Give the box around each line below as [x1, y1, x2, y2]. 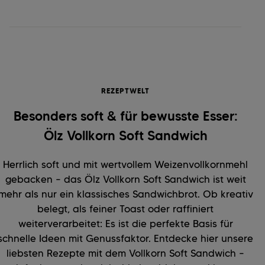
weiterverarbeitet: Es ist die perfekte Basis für [18, 218, 233, 230]
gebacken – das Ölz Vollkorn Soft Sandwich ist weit [5, 173, 246, 186]
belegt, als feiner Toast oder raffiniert [37, 203, 214, 215]
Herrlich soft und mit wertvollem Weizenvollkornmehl [3, 159, 248, 171]
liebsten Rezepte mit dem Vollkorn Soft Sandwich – [7, 247, 244, 260]
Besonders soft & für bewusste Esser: [13, 108, 238, 125]
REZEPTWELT [101, 86, 150, 96]
